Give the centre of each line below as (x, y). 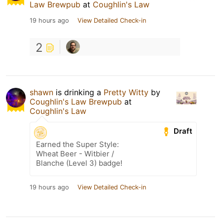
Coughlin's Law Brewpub (76, 101)
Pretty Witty (126, 92)
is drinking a (78, 92)
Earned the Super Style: (77, 144)
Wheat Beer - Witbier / (75, 153)
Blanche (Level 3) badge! (79, 163)
